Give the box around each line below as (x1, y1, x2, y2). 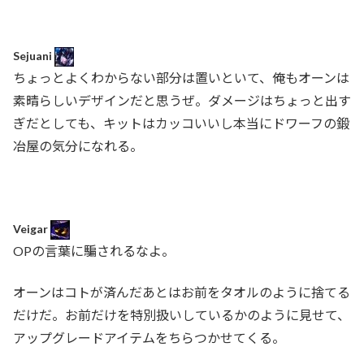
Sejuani (13, 48, 54, 63)
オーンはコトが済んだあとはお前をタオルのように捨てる (13, 284, 350, 300)
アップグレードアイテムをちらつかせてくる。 (13, 329, 285, 345)
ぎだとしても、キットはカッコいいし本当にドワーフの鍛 (13, 115, 349, 132)
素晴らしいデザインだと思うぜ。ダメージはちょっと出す (13, 93, 351, 109)
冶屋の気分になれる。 (13, 138, 143, 154)
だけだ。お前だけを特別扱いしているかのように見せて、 (13, 306, 350, 323)
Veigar (13, 221, 50, 236)
